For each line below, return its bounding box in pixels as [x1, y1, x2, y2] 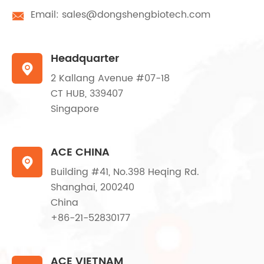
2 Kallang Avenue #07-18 [51, 71, 170, 87]
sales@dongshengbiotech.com [62, 7, 210, 23]
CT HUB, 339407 [51, 86, 123, 102]
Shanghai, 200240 [51, 180, 134, 196]
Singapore [51, 101, 99, 117]
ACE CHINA [51, 144, 110, 161]
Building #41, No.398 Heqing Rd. [51, 164, 199, 180]
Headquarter [51, 50, 119, 68]
